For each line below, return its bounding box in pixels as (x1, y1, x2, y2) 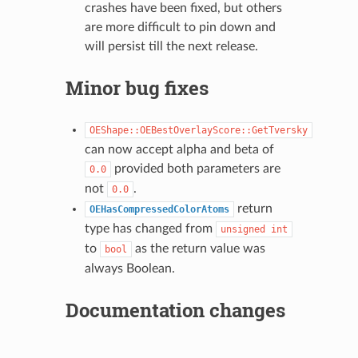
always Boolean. (84, 261, 175, 275)
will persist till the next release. (84, 39, 258, 53)
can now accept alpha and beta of (84, 142, 274, 156)
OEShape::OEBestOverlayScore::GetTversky (89, 124, 308, 136)
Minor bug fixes (65, 74, 209, 101)
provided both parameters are (110, 161, 280, 175)
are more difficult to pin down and (84, 20, 276, 34)
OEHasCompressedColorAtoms (89, 203, 229, 215)
